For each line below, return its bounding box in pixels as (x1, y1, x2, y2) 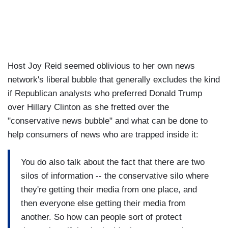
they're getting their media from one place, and (21, 184, 197, 194)
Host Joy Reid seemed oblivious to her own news (8, 61, 195, 71)
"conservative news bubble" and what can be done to (8, 116, 208, 126)
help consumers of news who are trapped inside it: (8, 130, 198, 140)
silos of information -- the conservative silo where (21, 170, 209, 181)
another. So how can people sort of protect (21, 212, 182, 222)
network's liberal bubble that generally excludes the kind (8, 75, 220, 85)
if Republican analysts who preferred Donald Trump (8, 89, 202, 99)
